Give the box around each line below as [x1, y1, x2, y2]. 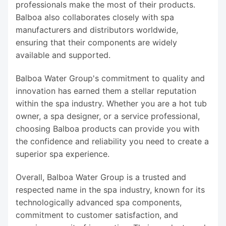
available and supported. [16, 50, 110, 61]
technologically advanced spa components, [16, 197, 182, 208]
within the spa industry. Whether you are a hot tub [16, 98, 207, 109]
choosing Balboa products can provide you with [16, 124, 199, 134]
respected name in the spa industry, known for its [16, 185, 205, 195]
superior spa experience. [16, 149, 109, 159]
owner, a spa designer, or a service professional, [16, 111, 200, 122]
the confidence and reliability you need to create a [16, 136, 209, 147]
